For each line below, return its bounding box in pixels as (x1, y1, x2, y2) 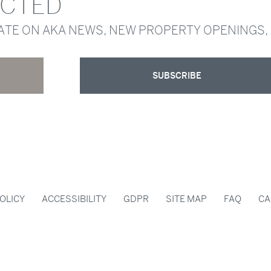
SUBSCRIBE (152, 71, 201, 81)
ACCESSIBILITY (42, 194, 106, 204)
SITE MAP (166, 194, 207, 204)
